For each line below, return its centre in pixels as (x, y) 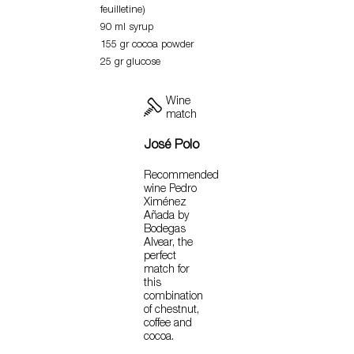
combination (173, 298)
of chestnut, (171, 311)
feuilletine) (123, 11)
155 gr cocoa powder (147, 46)
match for (167, 271)
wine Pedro (170, 190)
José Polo (171, 146)
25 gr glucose (130, 63)
